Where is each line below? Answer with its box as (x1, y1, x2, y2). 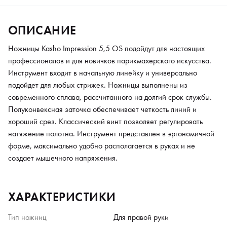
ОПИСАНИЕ (8, 22, 77, 38)
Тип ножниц (8, 211, 47, 222)
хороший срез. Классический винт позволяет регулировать (8, 116, 203, 127)
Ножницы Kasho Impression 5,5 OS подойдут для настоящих (8, 43, 205, 54)
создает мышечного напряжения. (8, 152, 118, 163)
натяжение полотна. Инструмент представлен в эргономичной (8, 128, 214, 139)
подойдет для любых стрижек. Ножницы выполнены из (8, 79, 187, 90)
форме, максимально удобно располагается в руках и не (8, 140, 195, 151)
